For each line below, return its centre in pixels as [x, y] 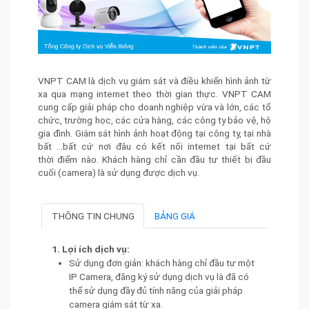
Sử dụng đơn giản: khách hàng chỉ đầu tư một [162, 262]
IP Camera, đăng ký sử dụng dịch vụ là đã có [159, 276]
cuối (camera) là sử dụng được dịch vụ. [119, 173]
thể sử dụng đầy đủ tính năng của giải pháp [156, 290]
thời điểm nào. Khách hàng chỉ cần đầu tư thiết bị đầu [154, 160]
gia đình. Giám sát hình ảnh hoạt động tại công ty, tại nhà [154, 133]
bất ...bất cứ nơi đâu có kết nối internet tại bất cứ [154, 147]
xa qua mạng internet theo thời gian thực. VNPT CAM [154, 94]
